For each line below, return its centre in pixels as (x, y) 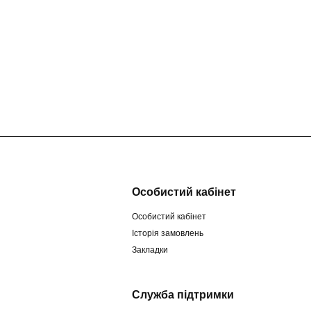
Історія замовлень (168, 233)
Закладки (150, 250)
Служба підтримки (183, 295)
